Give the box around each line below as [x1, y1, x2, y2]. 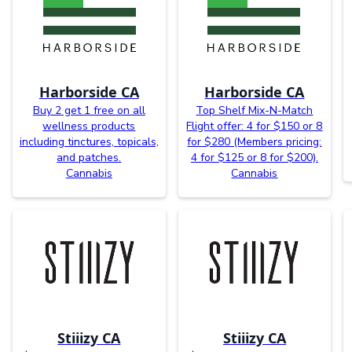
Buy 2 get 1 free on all [32, 102, 145, 118]
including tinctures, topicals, [19, 134, 159, 149]
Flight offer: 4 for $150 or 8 [186, 118, 323, 134]
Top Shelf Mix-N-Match [196, 102, 313, 118]
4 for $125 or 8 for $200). [190, 149, 318, 165]
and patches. [57, 149, 122, 165]
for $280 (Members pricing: [187, 134, 322, 149]
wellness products [42, 118, 136, 134]
